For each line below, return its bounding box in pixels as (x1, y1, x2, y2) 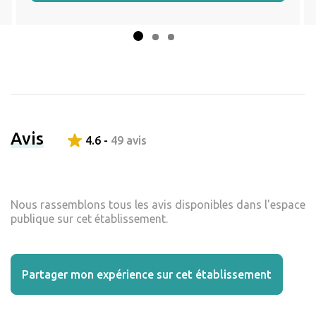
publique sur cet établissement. (11, 212, 168, 226)
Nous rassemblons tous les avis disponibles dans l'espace (11, 198, 305, 212)
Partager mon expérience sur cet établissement (22, 268, 272, 281)
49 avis (111, 134, 147, 147)
